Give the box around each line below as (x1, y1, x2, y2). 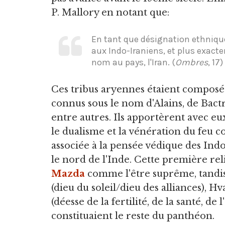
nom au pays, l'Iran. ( (91, 56, 175, 68)
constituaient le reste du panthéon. (51, 210, 214, 221)
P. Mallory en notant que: (51, 7, 169, 18)
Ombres (175, 56, 208, 68)
